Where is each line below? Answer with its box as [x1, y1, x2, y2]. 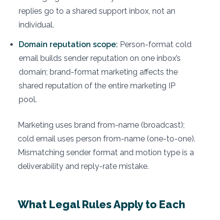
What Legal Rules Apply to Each [18, 197, 185, 211]
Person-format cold [118, 39, 192, 49]
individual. [19, 20, 54, 29]
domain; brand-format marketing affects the [19, 67, 178, 77]
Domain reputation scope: [19, 39, 118, 49]
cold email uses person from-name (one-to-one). [18, 134, 195, 143]
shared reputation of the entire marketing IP [19, 81, 175, 90]
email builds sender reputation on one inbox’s [19, 53, 181, 63]
